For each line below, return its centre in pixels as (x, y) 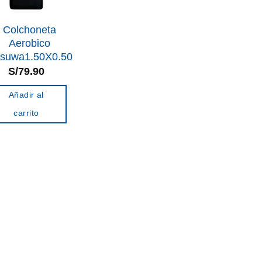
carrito (26, 113)
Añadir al (26, 95)
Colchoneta (29, 30)
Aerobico (29, 43)
